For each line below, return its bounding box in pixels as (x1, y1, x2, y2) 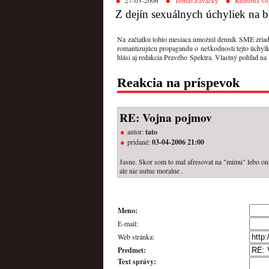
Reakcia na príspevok (117, 75, 240, 91)
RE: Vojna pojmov (119, 109, 212, 126)
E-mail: (118, 218, 138, 228)
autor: (127, 126, 145, 136)
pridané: (127, 136, 152, 147)
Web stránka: (118, 231, 154, 241)
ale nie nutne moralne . (119, 165, 183, 175)
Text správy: (118, 256, 156, 267)
